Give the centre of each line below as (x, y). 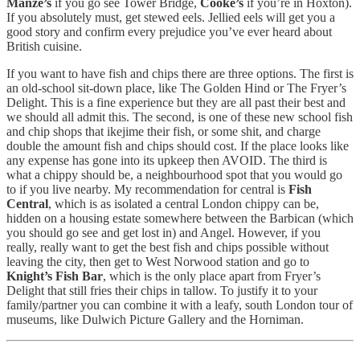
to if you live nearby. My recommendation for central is (147, 190)
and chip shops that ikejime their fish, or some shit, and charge (164, 132)
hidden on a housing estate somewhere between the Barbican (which (180, 219)
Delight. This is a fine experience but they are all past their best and (176, 103)
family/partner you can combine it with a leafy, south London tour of (180, 305)
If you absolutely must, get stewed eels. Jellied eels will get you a (171, 18)
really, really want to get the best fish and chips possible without (168, 247)
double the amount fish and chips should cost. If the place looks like (178, 146)
